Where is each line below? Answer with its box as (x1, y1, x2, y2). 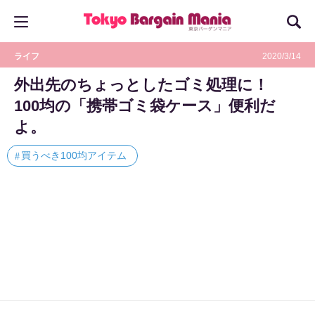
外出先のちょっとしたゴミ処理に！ (14, 76, 284, 94)
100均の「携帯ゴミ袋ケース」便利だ (14, 97, 276, 115)
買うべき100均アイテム (21, 150, 127, 161)
